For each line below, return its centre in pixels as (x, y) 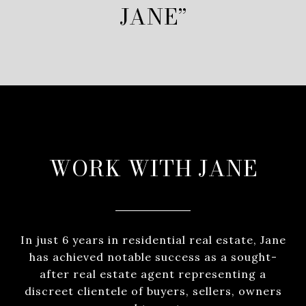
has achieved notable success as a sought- (153, 256)
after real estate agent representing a (153, 274)
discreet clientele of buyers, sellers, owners (153, 291)
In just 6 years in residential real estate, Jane (153, 239)
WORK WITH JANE (153, 168)
